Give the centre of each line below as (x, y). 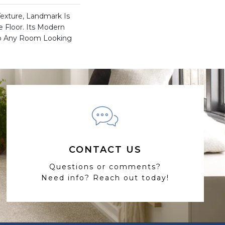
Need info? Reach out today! (105, 178)
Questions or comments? (105, 166)
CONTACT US (105, 149)
